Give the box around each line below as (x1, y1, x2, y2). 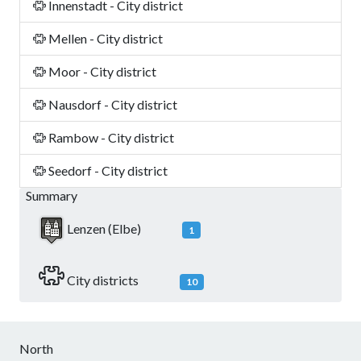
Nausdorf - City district (46, 97, 177, 112)
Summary (26, 188, 77, 203)
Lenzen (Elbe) (64, 220, 143, 236)
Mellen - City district (46, 31, 163, 46)
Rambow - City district (46, 130, 174, 145)
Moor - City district (46, 64, 156, 79)
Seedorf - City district (46, 163, 168, 178)
